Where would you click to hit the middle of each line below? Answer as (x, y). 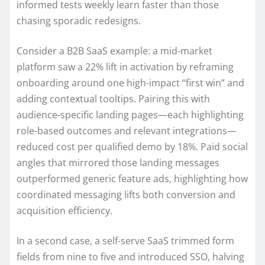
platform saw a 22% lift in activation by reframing (125, 67)
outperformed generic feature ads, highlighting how (132, 178)
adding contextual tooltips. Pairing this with (113, 98)
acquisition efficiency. (64, 210)
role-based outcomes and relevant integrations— (127, 130)
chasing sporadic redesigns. (79, 20)
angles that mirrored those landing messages (118, 162)
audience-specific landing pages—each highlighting (130, 114)
